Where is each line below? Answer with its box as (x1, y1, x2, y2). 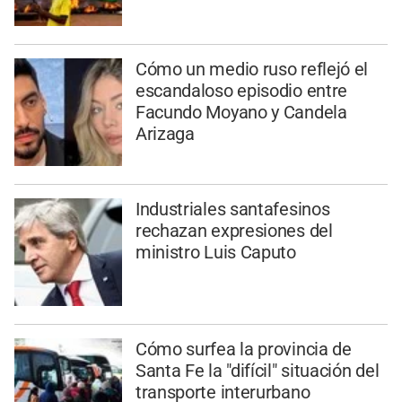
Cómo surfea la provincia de (135, 337, 352, 360)
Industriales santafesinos (135, 197, 330, 220)
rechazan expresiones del (135, 219, 333, 241)
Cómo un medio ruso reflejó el (135, 58, 369, 81)
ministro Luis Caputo (135, 240, 296, 263)
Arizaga (135, 123, 195, 145)
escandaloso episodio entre (135, 80, 348, 102)
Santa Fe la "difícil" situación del (135, 359, 380, 381)
